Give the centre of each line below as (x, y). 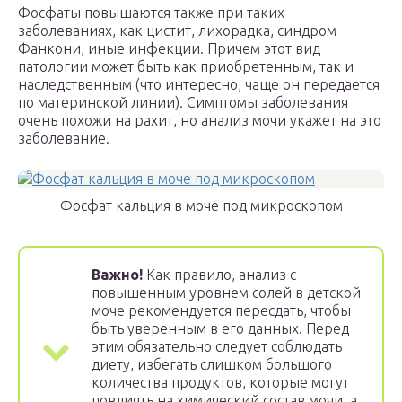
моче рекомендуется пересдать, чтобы (221, 311)
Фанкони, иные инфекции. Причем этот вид (169, 49)
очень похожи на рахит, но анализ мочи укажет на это (200, 121)
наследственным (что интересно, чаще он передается (199, 85)
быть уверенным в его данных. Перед (220, 329)
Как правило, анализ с (219, 275)
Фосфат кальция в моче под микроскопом (201, 206)
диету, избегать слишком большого (212, 365)
